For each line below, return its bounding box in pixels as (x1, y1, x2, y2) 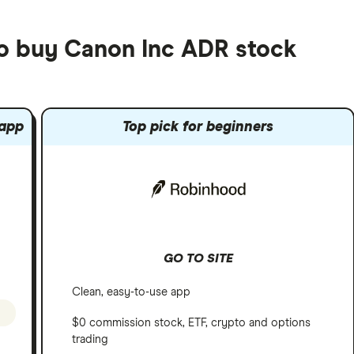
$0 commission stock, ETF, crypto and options (72, 318, 311, 330)
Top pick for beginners (122, 120, 274, 134)
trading (72, 334, 109, 346)
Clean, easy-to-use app (72, 287, 191, 299)
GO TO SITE (163, 252, 233, 265)
